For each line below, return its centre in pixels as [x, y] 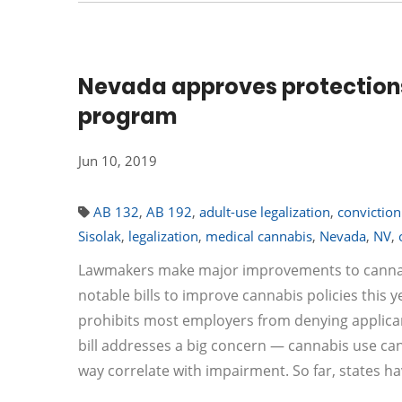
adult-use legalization [265, 212]
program [127, 116]
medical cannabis [259, 236]
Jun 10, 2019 [118, 161]
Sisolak [100, 236]
